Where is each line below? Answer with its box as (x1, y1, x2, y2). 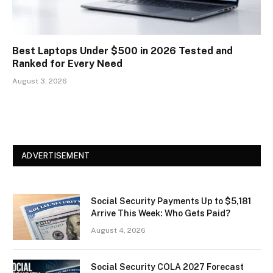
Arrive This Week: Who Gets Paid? (91, 208, 230, 219)
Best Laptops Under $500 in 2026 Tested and (12, 45, 233, 57)
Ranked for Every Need (12, 58, 122, 70)
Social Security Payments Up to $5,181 (91, 196, 251, 207)
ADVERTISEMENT (21, 151, 90, 161)
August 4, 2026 (91, 226, 146, 235)
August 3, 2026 (12, 77, 67, 86)
